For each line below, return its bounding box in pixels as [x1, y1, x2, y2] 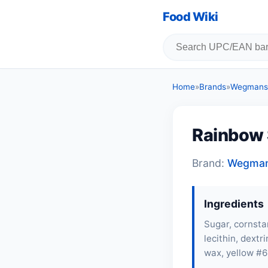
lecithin [204, 233, 236, 244]
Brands [199, 82, 226, 92]
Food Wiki [163, 10, 218, 24]
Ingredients [204, 197, 264, 210]
